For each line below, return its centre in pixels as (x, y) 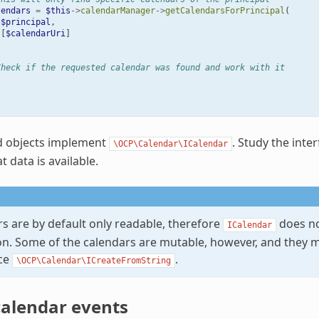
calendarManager (117, 10)
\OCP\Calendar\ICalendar (170, 143)
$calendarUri (35, 33)
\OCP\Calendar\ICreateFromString (93, 260)
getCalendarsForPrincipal (225, 10)
